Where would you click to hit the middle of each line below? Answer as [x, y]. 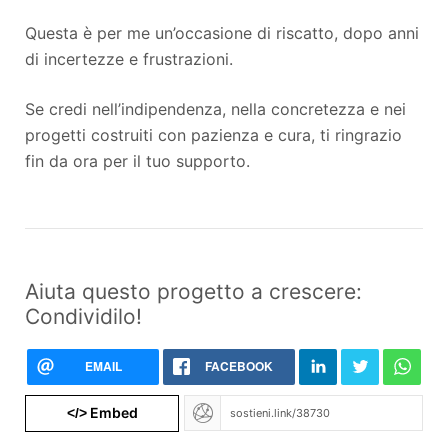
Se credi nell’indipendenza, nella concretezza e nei [215, 109]
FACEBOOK [239, 366]
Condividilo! [83, 317]
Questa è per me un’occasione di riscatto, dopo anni [222, 33]
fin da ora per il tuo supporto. [137, 161]
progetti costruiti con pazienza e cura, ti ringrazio [213, 135]
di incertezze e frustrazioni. [129, 59]
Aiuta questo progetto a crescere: [193, 292]
